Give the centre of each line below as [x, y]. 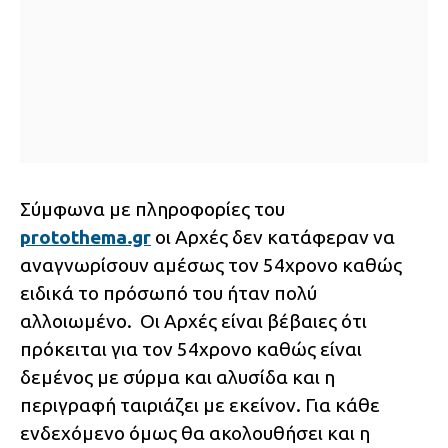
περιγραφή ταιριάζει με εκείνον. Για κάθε [200, 405]
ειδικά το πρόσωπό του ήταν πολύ [168, 293]
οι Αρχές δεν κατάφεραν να [273, 237]
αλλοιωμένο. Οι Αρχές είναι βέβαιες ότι [193, 321]
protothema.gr [85, 237]
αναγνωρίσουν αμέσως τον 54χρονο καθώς [211, 265]
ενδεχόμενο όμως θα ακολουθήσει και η [195, 433]
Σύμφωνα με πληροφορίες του [152, 209]
